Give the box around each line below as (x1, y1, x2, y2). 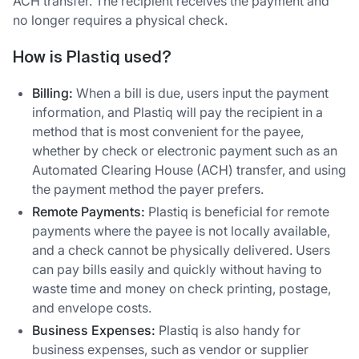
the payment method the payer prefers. (32, 181, 264, 198)
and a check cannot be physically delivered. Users (32, 242, 330, 259)
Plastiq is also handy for (155, 322, 301, 339)
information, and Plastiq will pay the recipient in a (32, 104, 323, 121)
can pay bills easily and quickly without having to (32, 261, 322, 278)
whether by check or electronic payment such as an (32, 143, 337, 159)
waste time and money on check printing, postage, (32, 280, 331, 297)
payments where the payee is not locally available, (32, 223, 330, 240)
